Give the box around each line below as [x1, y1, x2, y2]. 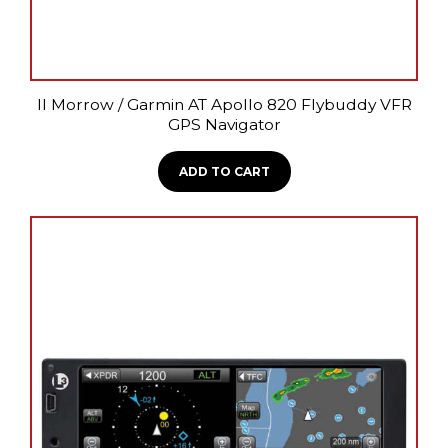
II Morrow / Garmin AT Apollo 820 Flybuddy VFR [36, 95, 412, 114]
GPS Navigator [167, 115, 281, 134]
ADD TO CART [178, 163, 270, 179]
